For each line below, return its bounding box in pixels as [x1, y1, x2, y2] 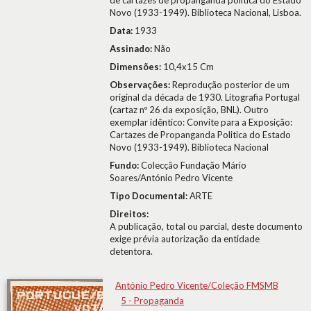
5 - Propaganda [121, 295, 184, 306]
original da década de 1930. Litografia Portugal [110, 92, 300, 103]
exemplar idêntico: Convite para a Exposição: [110, 117, 292, 128]
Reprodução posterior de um [172, 79, 289, 90]
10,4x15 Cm [163, 61, 214, 72]
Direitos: [110, 208, 149, 219]
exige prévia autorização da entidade [110, 233, 260, 244]
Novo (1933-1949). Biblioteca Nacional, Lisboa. [110, 7, 301, 18]
